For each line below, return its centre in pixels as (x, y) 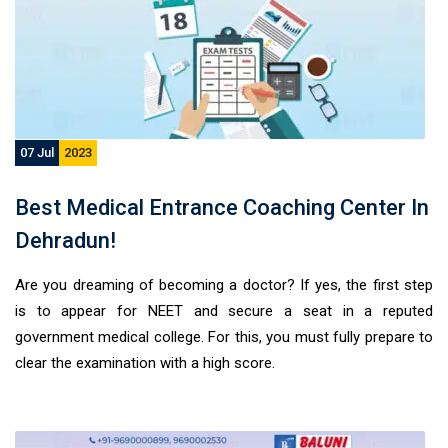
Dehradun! (65, 240)
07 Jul (37, 152)
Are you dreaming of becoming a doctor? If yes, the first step (224, 285)
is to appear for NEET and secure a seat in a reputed (224, 311)
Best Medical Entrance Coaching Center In (222, 207)
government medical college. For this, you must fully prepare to (224, 337)
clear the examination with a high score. (145, 363)
